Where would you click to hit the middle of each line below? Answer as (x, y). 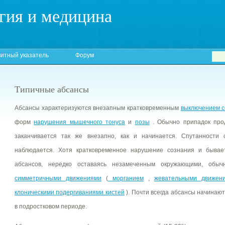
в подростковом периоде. (51, 206)
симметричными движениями (58, 178)
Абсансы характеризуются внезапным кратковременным (98, 108)
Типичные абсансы (52, 89)
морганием (126, 178)
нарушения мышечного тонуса (80, 122)
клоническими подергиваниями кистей (70, 192)
